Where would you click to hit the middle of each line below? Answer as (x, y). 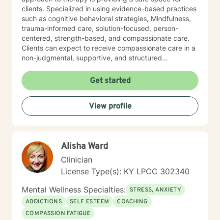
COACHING (132, 202)
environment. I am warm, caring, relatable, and (96, 68)
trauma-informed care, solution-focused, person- (100, 28)
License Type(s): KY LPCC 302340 (125, 171)
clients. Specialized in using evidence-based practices (109, 9)
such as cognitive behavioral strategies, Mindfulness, (106, 18)
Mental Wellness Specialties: (74, 190)
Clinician (77, 160)
